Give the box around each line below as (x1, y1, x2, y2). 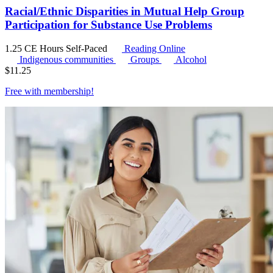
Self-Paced (66, 43, 110, 54)
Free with (5, 85, 44, 96)
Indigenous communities (19, 54, 116, 65)
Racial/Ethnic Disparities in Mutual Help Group (5, 4, 244, 18)
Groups (130, 54, 161, 65)
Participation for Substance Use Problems (5, 18, 212, 31)
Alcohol (175, 54, 207, 65)
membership (44, 85, 91, 96)
